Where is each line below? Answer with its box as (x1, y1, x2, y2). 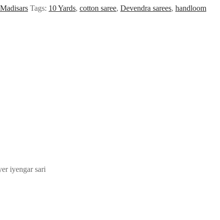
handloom (175, 3, 206, 12)
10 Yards (49, 3, 76, 12)
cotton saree (80, 3, 116, 12)
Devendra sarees (120, 3, 171, 12)
